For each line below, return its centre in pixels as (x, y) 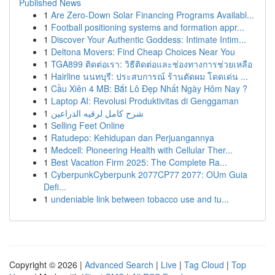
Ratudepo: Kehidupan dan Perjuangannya (133, 137)
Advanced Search (119, 265)
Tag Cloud (204, 265)
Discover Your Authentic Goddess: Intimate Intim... (149, 39)
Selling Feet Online (88, 125)
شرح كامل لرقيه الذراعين (97, 113)
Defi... (55, 187)
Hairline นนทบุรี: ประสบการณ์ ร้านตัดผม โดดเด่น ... (149, 76)
